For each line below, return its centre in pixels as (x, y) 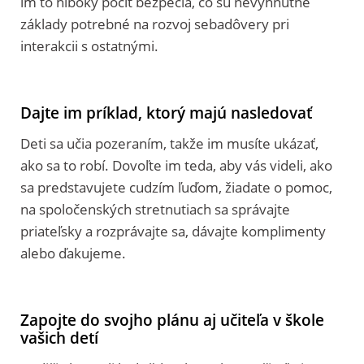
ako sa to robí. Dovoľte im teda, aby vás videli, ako (176, 165)
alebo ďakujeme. (73, 253)
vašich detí (59, 337)
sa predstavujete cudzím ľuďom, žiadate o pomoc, (176, 187)
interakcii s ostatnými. (89, 45)
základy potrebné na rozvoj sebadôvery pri (155, 24)
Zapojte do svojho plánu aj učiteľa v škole (172, 319)
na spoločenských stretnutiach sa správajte (155, 209)
